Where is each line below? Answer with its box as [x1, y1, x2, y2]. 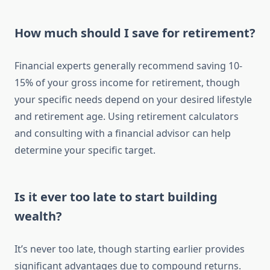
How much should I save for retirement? [14, 25, 256, 42]
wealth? [14, 208, 62, 225]
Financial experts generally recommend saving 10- [14, 59, 242, 73]
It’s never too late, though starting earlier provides [14, 242, 245, 256]
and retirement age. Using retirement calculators [14, 110, 239, 124]
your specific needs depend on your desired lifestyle [14, 93, 252, 107]
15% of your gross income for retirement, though [14, 76, 240, 90]
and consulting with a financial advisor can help [14, 127, 231, 140]
